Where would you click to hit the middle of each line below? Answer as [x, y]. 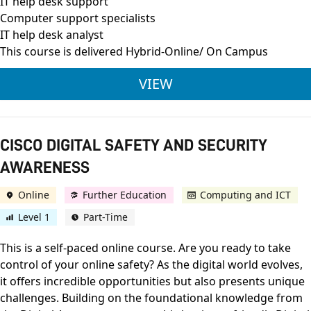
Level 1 [34, 217]
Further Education [125, 195]
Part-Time [106, 217]
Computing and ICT [245, 195]
